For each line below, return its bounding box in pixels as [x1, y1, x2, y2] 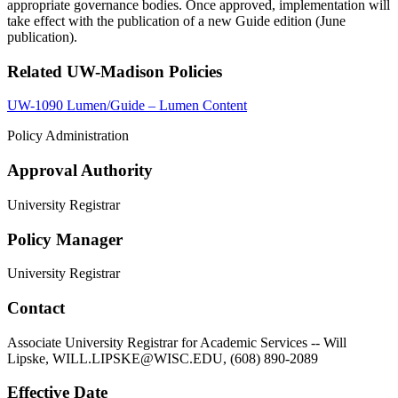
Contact [7, 298, 65, 317]
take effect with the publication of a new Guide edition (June [7, 12, 346, 28]
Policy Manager [7, 229, 123, 249]
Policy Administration [7, 128, 129, 144]
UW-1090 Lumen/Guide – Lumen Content [7, 98, 247, 114]
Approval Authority [7, 161, 153, 180]
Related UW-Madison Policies [7, 61, 222, 81]
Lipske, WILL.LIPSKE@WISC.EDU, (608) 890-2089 [7, 350, 318, 366]
